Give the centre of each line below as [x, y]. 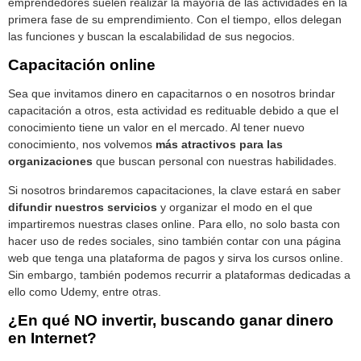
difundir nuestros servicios [83, 207]
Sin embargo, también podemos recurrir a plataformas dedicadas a [179, 274]
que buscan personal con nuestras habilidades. [215, 162]
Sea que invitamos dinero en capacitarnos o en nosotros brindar [172, 94]
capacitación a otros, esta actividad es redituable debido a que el [173, 111]
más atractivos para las [219, 145]
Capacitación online [82, 65]
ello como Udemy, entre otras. [85, 291]
